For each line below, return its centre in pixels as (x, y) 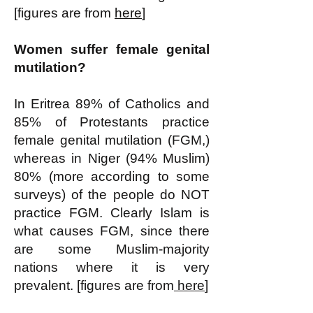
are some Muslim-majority (112, 249)
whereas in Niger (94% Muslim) (112, 158)
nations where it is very (112, 267)
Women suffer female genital (112, 49)
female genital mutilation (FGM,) (112, 140)
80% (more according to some (112, 176)
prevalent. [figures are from (94, 285)
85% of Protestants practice (112, 122)
